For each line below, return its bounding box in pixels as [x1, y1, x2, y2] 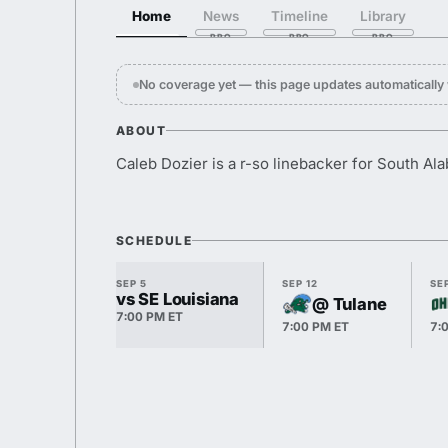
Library [360, 8, 406, 24]
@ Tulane [312, 294, 387, 314]
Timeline [271, 8, 328, 24]
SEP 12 [282, 278, 318, 289]
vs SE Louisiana [116, 289, 239, 309]
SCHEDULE [116, 233, 193, 248]
